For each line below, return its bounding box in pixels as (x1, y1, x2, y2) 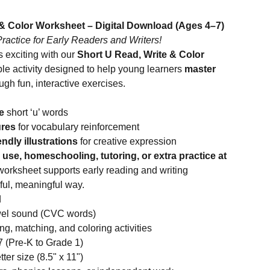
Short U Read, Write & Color (77, 49, 204, 60)
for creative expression (78, 136, 177, 146)
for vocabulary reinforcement (16, 122, 139, 132)
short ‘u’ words (4, 107, 68, 118)
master (184, 64, 216, 74)
